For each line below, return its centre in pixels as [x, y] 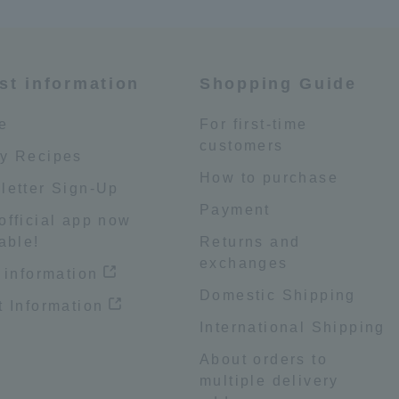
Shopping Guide [278, 83]
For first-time [254, 124]
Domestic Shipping [278, 295]
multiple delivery [269, 380]
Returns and [250, 241]
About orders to [264, 359]
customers [242, 145]
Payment [235, 209]
